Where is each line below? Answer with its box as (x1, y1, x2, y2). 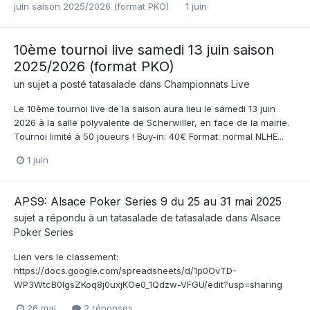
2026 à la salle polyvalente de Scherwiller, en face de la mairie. (14, 117, 289, 128)
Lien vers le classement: (14, 251, 118, 263)
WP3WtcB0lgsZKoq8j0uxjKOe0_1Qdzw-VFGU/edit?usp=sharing (14, 279, 282, 291)
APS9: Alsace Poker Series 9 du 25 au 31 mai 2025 (14, 194, 282, 209)
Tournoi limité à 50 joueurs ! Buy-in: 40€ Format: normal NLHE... (14, 131, 284, 142)
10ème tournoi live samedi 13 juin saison (14, 42, 274, 58)
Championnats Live (164, 78, 250, 90)
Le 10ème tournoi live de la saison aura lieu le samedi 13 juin (14, 103, 275, 114)
